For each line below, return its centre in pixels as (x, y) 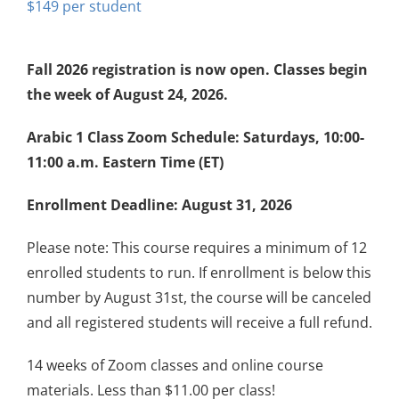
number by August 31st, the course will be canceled (199, 297)
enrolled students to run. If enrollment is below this (199, 272)
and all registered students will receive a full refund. (199, 322)
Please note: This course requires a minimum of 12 (197, 247)
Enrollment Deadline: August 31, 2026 (159, 204)
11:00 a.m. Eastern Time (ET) (125, 162)
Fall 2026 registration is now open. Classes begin (197, 69)
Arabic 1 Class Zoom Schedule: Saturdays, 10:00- (195, 137)
